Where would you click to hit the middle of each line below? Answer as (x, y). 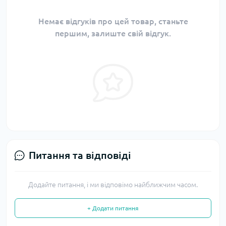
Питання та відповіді (80, 155)
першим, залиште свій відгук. (113, 33)
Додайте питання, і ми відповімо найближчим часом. (113, 185)
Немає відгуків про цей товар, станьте (113, 21)
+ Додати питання (113, 208)
